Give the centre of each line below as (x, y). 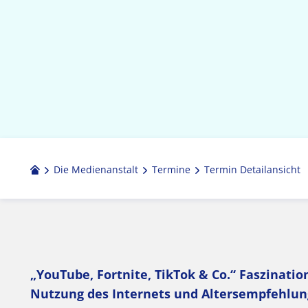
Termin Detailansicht (252, 169)
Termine (171, 169)
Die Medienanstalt (96, 169)
